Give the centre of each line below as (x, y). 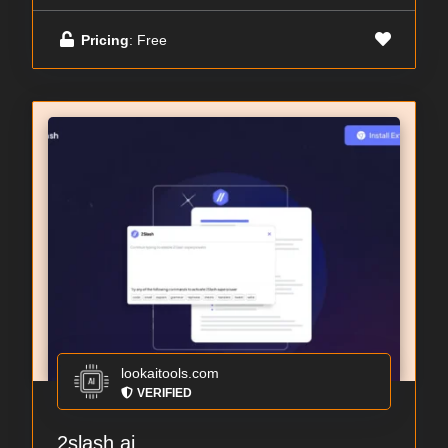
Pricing (105, 39)
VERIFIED (164, 393)
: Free (148, 39)
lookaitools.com (170, 373)
